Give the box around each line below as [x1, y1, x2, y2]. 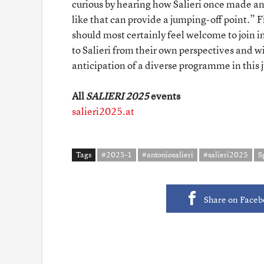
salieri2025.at [72, 104, 134, 118]
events [149, 88, 180, 103]
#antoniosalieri [142, 148, 193, 160]
